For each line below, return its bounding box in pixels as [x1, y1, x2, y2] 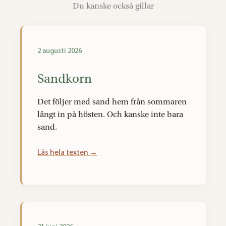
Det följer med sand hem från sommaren [37, 97, 187, 106]
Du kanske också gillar [72, 1, 154, 11]
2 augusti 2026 [37, 46, 82, 55]
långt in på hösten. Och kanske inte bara [37, 109, 183, 119]
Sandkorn [37, 72, 92, 86]
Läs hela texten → [37, 148, 97, 157]
